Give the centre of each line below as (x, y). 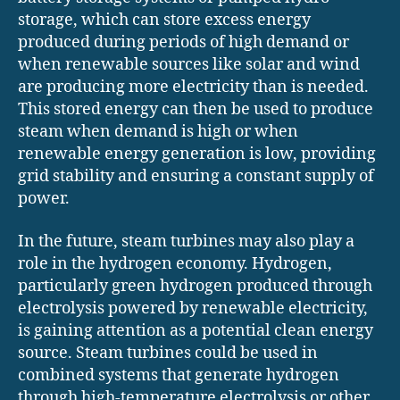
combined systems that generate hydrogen (179, 375)
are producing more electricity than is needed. (193, 87)
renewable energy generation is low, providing (197, 154)
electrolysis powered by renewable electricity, (193, 308)
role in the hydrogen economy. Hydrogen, (175, 263)
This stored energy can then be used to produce (196, 110)
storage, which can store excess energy (164, 21)
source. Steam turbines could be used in (168, 353)
